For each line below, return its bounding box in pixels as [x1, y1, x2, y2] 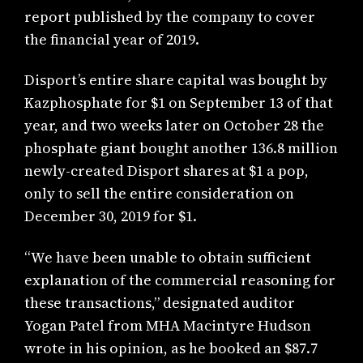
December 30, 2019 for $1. [24, 206, 198, 227]
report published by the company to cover [24, 6, 316, 27]
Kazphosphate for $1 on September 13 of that [24, 92, 334, 113]
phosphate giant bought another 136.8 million [24, 138, 339, 159]
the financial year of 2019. [24, 28, 200, 49]
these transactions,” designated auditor [24, 292, 296, 313]
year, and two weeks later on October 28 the [24, 115, 325, 136]
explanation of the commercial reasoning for [24, 269, 336, 290]
